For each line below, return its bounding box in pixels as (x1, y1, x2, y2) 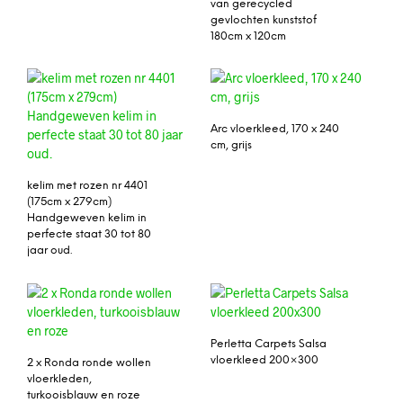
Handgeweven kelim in (27, 212, 147, 225)
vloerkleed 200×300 (210, 354, 318, 367)
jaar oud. (27, 245, 72, 257)
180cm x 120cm (210, 30, 286, 42)
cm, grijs (210, 139, 252, 152)
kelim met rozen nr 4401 (27, 180, 148, 193)
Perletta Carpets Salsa (210, 338, 327, 351)
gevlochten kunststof (210, 13, 317, 26)
